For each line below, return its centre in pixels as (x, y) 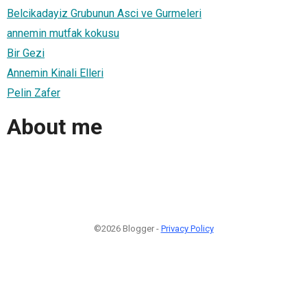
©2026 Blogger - (127, 228)
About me (54, 127)
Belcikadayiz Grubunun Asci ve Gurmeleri (104, 13)
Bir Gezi (26, 53)
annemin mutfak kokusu (63, 33)
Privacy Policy (187, 228)
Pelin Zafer (34, 93)
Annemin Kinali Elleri (55, 73)
